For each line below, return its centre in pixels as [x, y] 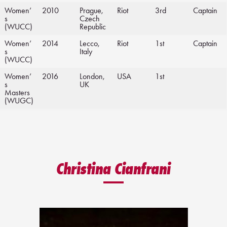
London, [92, 77]
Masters [17, 93]
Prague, [91, 11]
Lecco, [90, 44]
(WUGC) [19, 101]
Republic [93, 27]
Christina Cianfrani [113, 169]
